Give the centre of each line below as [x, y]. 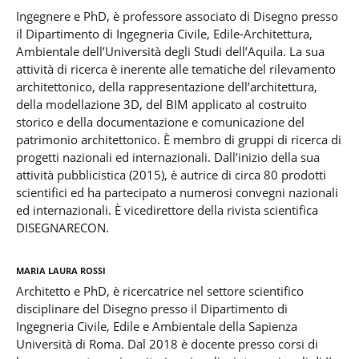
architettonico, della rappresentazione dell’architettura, [166, 87]
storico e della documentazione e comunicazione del [160, 122]
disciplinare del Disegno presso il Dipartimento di [151, 309]
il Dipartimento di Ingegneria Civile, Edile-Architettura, [164, 34]
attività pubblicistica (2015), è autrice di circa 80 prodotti [171, 175]
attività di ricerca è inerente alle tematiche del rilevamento [175, 69]
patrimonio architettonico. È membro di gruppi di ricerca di [178, 140]
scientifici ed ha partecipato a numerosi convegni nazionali [177, 193]
